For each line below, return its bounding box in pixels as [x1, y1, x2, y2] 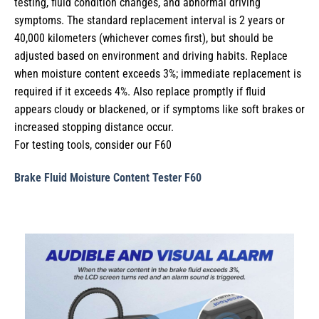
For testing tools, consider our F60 [14, 138, 172, 152]
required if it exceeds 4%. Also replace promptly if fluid [14, 85, 266, 99]
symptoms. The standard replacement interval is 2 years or [14, 14, 285, 28]
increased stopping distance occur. [14, 120, 174, 135]
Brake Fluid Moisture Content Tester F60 [14, 170, 202, 184]
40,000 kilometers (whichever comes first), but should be [14, 31, 273, 46]
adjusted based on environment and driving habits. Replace [14, 49, 288, 63]
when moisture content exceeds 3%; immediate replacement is [14, 67, 301, 81]
